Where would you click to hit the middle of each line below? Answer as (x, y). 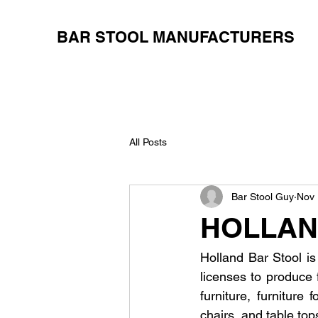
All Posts (148, 142)
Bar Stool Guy (263, 196)
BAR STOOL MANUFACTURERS (176, 37)
